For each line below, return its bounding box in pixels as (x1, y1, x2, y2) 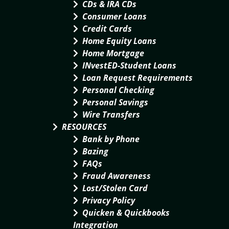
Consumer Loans (82, 11, 147, 22)
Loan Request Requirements (82, 72, 193, 83)
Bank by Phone (82, 133, 140, 145)
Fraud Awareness (82, 170, 151, 181)
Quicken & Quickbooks (82, 207, 170, 218)
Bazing (82, 146, 108, 157)
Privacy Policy (82, 195, 135, 206)
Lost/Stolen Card (82, 182, 148, 194)
